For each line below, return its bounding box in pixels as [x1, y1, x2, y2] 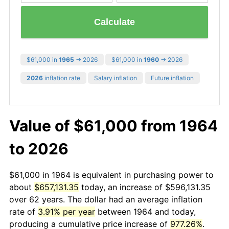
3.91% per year [38, 206, 95, 217]
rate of [9, 206, 38, 217]
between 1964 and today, [95, 206, 196, 217]
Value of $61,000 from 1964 [9, 116, 218, 135]
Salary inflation [94, 74, 137, 82]
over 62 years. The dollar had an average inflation [9, 194, 202, 204]
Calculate [94, 17, 135, 28]
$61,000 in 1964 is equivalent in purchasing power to [9, 169, 214, 180]
